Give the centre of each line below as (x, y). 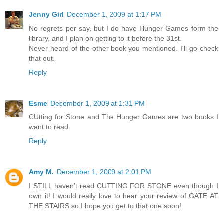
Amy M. (41, 172)
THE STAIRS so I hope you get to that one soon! (105, 206)
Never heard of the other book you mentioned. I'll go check (123, 49)
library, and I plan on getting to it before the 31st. (105, 39)
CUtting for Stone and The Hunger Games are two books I (123, 117)
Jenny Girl (46, 15)
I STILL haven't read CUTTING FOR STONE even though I (123, 186)
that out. (42, 58)
